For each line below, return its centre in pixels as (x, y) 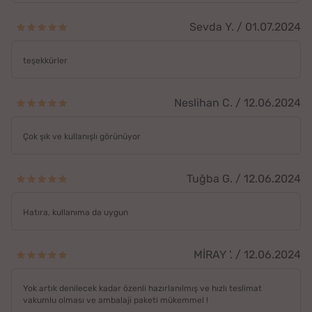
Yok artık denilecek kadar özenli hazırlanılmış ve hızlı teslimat (142, 289)
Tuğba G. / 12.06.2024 (244, 179)
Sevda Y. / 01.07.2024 (245, 27)
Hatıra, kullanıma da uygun (76, 213)
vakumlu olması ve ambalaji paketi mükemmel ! (116, 301)
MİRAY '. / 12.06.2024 (247, 255)
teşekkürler (45, 61)
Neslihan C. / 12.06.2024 (237, 103)
